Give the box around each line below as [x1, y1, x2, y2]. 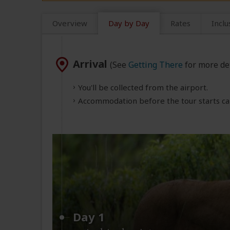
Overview [52, 18, 87, 29]
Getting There [128, 59, 183, 71]
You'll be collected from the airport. [78, 82, 208, 93]
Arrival [73, 57, 110, 71]
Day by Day [108, 18, 149, 29]
